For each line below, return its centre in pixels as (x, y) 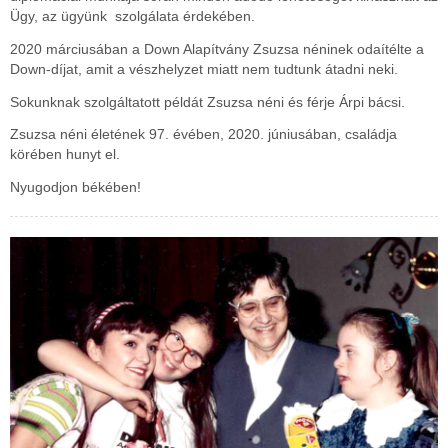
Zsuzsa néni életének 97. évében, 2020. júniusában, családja (203, 134)
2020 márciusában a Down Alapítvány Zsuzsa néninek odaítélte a (217, 48)
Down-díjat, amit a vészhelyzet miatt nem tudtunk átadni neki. (204, 68)
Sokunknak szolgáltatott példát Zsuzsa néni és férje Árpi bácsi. (207, 101)
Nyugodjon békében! (75, 186)
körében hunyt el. (65, 154)
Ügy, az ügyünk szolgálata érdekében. (132, 16)
